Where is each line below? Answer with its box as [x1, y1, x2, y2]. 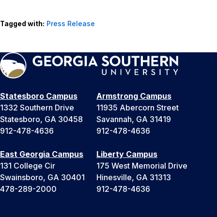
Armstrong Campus [96, 91, 171, 101]
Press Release [46, 19, 95, 28]
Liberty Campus [96, 149, 157, 159]
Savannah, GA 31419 [96, 114, 171, 124]
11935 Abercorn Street [96, 103, 179, 113]
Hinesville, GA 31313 [96, 172, 171, 183]
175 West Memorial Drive [96, 161, 187, 171]
